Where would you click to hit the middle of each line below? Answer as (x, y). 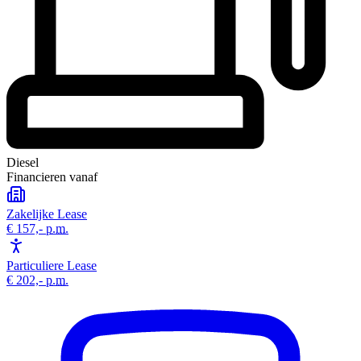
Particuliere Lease (52, 265)
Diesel (23, 162)
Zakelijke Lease (47, 214)
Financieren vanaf (52, 176)
